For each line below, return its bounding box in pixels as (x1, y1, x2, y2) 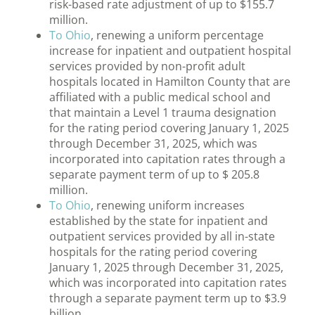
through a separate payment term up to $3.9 (49, 290, 286, 307)
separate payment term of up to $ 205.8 (49, 167, 259, 183)
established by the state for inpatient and (49, 213, 268, 229)
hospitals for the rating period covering (49, 244, 257, 260)
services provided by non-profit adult (49, 58, 245, 75)
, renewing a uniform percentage (91, 27, 264, 44)
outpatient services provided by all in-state (49, 229, 275, 245)
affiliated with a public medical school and (49, 89, 271, 105)
